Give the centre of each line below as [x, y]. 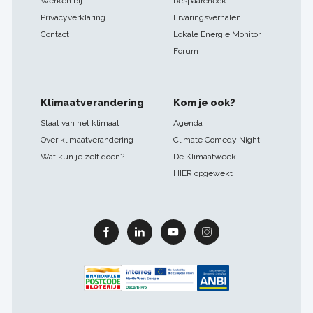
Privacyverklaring [73, 18]
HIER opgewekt [203, 174]
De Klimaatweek [204, 157]
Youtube [175, 232]
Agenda [188, 123]
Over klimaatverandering [87, 140]
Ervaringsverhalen [207, 18]
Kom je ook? [204, 103]
